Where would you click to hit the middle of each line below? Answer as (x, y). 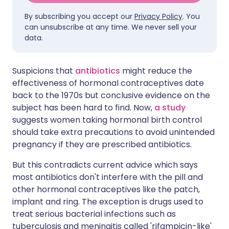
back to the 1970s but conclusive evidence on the (111, 95)
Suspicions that (44, 71)
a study (170, 108)
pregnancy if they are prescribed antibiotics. (102, 144)
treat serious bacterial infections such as (94, 214)
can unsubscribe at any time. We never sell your (111, 27)
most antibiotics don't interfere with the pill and (108, 177)
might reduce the (157, 71)
